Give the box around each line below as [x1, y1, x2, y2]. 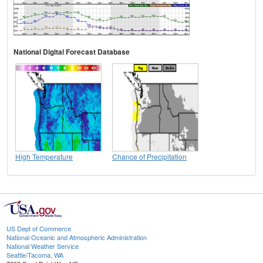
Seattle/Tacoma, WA [6, 250, 63, 260]
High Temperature [15, 151, 73, 162]
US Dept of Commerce [6, 224, 71, 234]
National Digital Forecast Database [14, 46, 130, 58]
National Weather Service [6, 241, 79, 251]
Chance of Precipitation [112, 151, 187, 162]
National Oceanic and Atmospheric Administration [6, 232, 147, 242]
